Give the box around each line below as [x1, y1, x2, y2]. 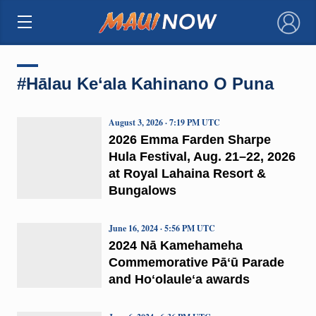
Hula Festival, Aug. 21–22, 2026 [108, 149, 296, 164]
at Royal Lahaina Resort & [108, 166, 266, 181]
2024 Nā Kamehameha [108, 238, 243, 253]
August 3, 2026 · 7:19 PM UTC [108, 116, 220, 128]
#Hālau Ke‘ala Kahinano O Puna [16, 73, 274, 93]
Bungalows [108, 183, 176, 197]
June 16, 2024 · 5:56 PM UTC [108, 221, 215, 234]
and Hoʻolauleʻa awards [108, 272, 250, 286]
